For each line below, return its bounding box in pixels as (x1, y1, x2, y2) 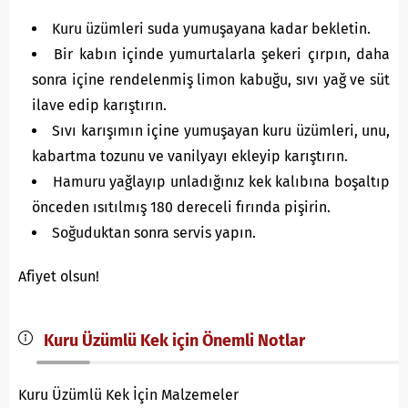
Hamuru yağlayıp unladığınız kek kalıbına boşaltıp (52, 173, 391, 190)
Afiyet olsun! (18, 268, 99, 285)
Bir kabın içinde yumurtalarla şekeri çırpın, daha (54, 46, 391, 63)
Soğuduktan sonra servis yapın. (52, 224, 256, 241)
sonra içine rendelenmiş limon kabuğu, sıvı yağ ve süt (32, 71, 390, 88)
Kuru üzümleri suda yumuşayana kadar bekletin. (52, 20, 371, 37)
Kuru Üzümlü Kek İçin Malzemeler (18, 386, 239, 403)
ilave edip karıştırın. (32, 97, 167, 114)
